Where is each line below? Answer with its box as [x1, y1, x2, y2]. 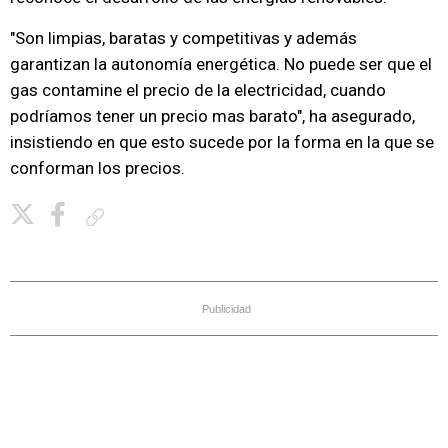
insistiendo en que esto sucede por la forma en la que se [10, 132, 434, 152]
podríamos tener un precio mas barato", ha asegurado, [10, 106, 415, 126]
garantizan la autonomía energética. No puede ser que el [10, 54, 432, 74]
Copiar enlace [112, 209, 184, 224]
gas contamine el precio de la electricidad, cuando [10, 80, 386, 100]
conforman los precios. [10, 158, 185, 178]
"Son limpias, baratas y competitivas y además [10, 28, 357, 48]
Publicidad [202, 303, 251, 315]
